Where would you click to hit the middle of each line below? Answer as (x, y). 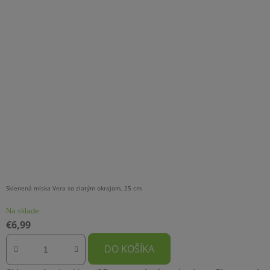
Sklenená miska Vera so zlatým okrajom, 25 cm (74, 188)
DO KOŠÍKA (129, 249)
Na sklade (23, 210)
